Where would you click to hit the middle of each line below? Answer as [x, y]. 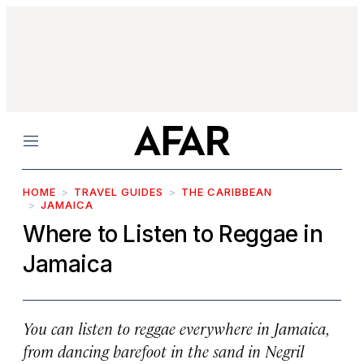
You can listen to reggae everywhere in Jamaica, [175, 328]
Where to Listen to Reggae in [173, 234]
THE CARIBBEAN [227, 192]
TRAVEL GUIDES [119, 192]
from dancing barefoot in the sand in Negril [163, 351]
